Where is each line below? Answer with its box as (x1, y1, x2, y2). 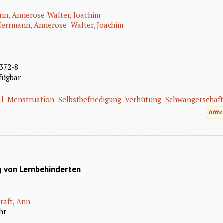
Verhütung (125, 94, 162, 104)
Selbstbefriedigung (58, 94, 121, 104)
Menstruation (7, 94, 55, 104)
